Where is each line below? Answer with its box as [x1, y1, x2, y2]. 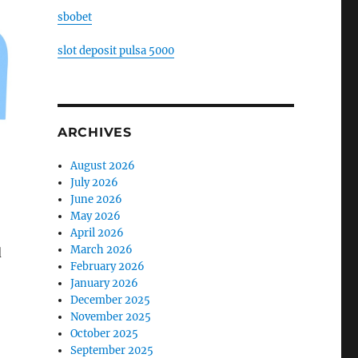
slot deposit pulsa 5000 [57, 43, 174, 58]
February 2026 [70, 259, 145, 273]
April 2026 [70, 225, 125, 240]
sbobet [57, 10, 92, 24]
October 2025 [70, 326, 139, 340]
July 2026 [70, 175, 119, 189]
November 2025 [70, 309, 152, 324]
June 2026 [70, 192, 123, 206]
